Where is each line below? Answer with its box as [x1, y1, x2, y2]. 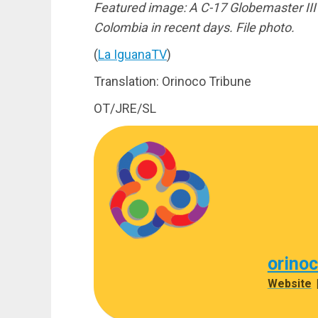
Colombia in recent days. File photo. [94, 19, 295, 35]
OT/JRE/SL [94, 100, 156, 116]
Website [267, 276, 312, 290]
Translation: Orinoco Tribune [94, 73, 251, 89]
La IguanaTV [98, 46, 167, 62]
